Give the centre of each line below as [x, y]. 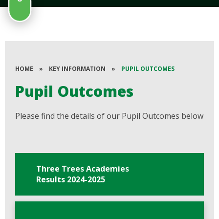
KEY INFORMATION [77, 68]
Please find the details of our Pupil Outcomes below [109, 116]
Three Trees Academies [82, 169]
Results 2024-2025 [70, 180]
